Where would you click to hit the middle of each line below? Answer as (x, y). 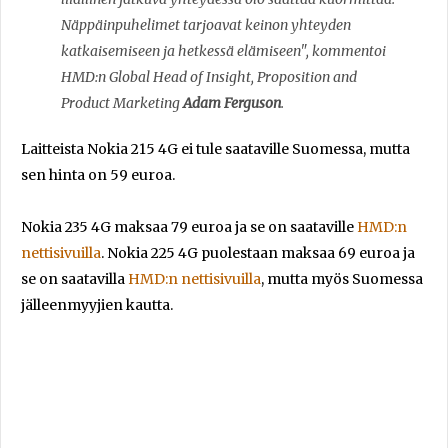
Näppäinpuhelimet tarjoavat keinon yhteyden (206, 24)
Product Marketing (122, 102)
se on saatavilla (74, 278)
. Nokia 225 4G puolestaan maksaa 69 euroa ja (258, 252)
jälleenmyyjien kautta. (97, 304)
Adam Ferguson (232, 102)
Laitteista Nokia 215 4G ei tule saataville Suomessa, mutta (215, 148)
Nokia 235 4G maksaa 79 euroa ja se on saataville (189, 226)
